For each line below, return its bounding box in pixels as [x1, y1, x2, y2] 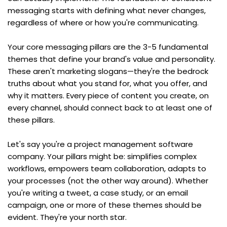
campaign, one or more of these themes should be [8, 199, 202, 210]
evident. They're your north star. [8, 211, 127, 222]
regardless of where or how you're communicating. [8, 17, 199, 28]
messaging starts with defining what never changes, [8, 5, 206, 16]
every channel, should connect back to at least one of [8, 102, 212, 113]
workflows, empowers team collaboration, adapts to [8, 163, 206, 174]
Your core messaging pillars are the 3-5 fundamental [8, 41, 208, 52]
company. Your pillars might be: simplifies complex [8, 150, 197, 162]
